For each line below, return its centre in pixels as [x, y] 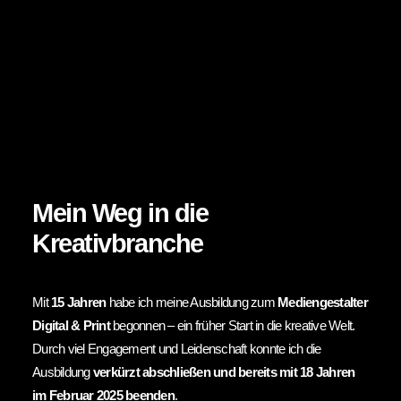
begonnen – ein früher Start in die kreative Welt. [232, 325]
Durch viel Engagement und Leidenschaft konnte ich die [177, 349]
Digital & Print [71, 325]
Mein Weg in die [120, 213]
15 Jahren [79, 302]
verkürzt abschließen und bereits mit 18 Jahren [224, 372]
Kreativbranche [118, 243]
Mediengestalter [323, 302]
